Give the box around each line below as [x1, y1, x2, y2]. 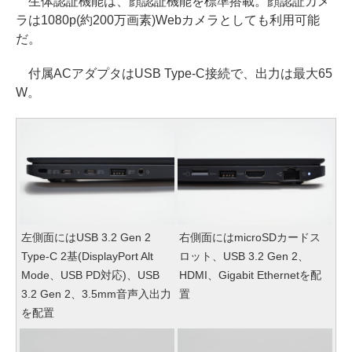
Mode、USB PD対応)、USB [21, 269, 159, 282]
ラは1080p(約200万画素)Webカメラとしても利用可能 [16, 13, 320, 27]
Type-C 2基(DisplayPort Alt [21, 250, 153, 263]
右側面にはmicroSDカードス [179, 231, 321, 244]
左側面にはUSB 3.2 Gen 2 [21, 231, 151, 244]
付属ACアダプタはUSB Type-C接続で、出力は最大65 [16, 66, 332, 80]
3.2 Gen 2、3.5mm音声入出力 [21, 288, 171, 301]
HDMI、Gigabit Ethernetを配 [179, 269, 321, 282]
